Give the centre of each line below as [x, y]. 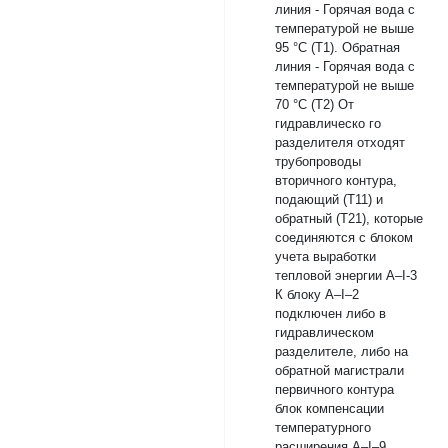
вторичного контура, [336, 180]
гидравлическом [324, 332]
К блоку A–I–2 [317, 294]
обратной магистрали [339, 370]
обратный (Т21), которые [349, 218]
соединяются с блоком [344, 237]
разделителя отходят [340, 142]
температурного [323, 427]
